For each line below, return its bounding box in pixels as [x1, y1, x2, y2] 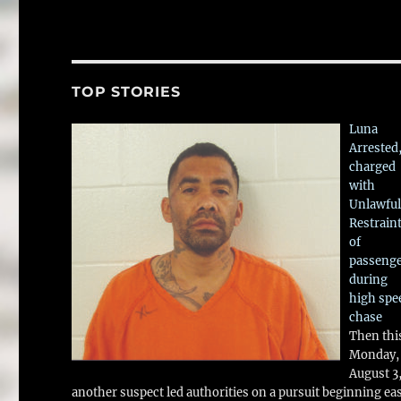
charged [348, 159, 396, 175]
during [348, 272, 388, 288]
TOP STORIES [72, 83, 181, 101]
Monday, [348, 347, 399, 363]
